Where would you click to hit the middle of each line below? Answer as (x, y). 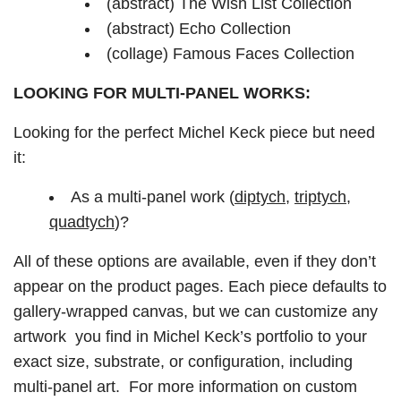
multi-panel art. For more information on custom (185, 387)
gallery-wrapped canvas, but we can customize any (196, 311)
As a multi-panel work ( (153, 197)
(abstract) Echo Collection (199, 29)
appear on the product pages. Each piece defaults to (200, 286)
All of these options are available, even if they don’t (195, 261)
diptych (260, 197)
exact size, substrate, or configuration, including (183, 362)
